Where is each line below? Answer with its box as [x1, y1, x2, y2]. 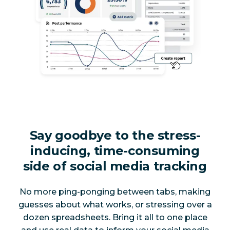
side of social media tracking [23, 159, 207, 174]
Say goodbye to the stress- [29, 128, 201, 143]
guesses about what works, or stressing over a [18, 199, 212, 209]
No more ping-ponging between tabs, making [20, 186, 210, 197]
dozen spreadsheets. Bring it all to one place [23, 212, 207, 222]
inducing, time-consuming [30, 143, 200, 159]
